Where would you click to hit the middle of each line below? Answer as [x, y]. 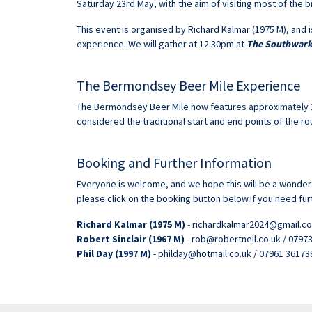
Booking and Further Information [174, 162]
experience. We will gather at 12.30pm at [162, 44]
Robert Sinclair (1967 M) [131, 239]
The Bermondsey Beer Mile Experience [188, 85]
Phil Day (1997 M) [114, 253]
